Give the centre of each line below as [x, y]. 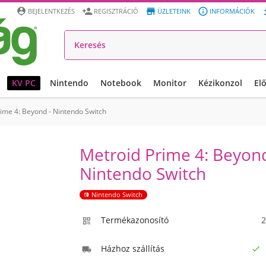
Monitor [170, 83]
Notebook [121, 83]
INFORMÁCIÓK [232, 11]
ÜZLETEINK [174, 11]
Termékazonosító [135, 220]
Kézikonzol [220, 83]
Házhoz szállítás [133, 248]
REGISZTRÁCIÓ [116, 11]
